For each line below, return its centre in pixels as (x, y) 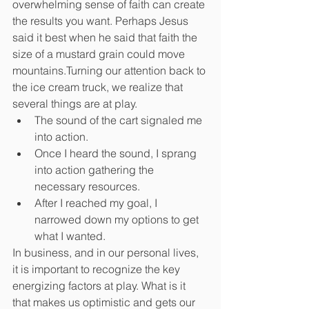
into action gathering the (96, 169)
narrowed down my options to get (118, 219)
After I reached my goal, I (97, 202)
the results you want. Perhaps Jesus (102, 20)
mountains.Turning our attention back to (110, 70)
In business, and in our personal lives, (107, 252)
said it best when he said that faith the (106, 37)
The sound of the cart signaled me (120, 120)
